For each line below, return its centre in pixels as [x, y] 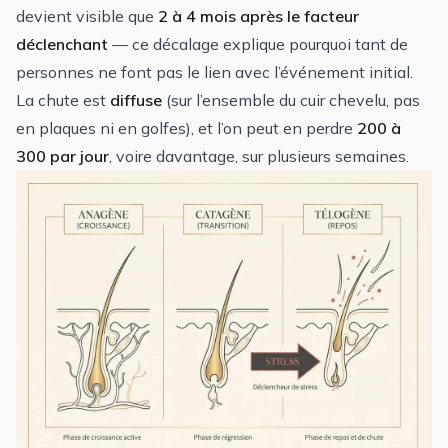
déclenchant [62, 43]
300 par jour [62, 155]
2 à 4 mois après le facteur [258, 15]
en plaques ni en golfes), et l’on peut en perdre [186, 127]
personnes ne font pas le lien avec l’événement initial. [214, 71]
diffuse [136, 99]
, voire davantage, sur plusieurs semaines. [259, 155]
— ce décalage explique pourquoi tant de [258, 43]
